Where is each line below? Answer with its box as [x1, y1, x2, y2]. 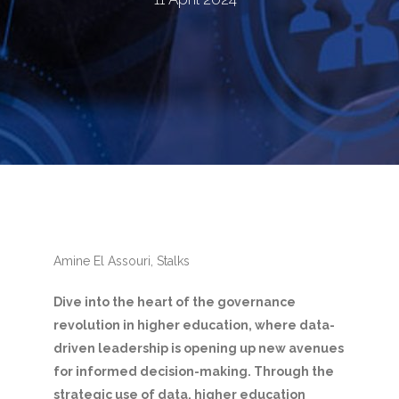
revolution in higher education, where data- [53, 317, 335, 332]
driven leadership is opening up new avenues [53, 340, 344, 355]
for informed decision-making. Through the [53, 363, 334, 379]
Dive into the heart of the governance [53, 294, 296, 309]
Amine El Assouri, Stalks [53, 253, 190, 268]
